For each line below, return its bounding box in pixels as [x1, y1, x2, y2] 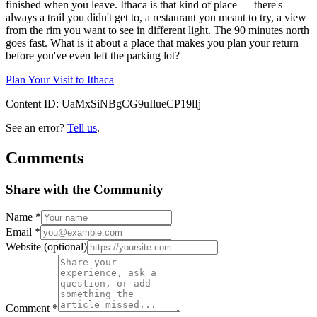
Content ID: [6, 97, 62, 110]
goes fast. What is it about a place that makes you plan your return [6, 36, 299, 49]
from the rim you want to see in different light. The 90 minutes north [6, 23, 309, 36]
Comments [6, 148, 83, 167]
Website [6, 241, 44, 253]
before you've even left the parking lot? [6, 49, 180, 62]
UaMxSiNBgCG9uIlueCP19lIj [62, 97, 201, 110]
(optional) [44, 241, 87, 253]
